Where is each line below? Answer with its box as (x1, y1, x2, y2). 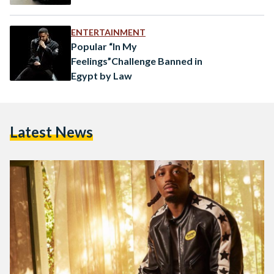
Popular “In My (71, 40, 137, 52)
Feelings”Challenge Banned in (71, 54, 202, 67)
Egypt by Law (71, 69, 132, 81)
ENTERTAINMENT (71, 26, 146, 37)
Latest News (10, 122, 93, 141)
